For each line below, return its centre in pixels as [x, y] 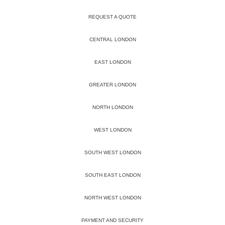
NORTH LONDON [113, 107]
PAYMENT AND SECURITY [113, 220]
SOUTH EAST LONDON [113, 175]
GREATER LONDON [113, 85]
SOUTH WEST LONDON [113, 153]
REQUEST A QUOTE [113, 17]
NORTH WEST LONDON [113, 198]
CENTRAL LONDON [113, 40]
